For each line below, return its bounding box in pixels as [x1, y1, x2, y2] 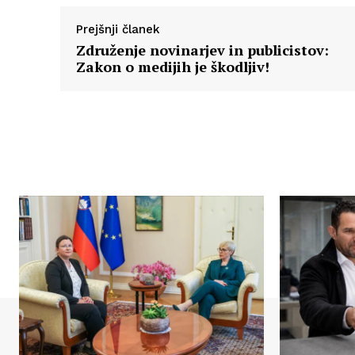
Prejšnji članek [76, 21, 160, 36]
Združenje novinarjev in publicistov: [76, 40, 329, 59]
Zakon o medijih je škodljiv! [76, 56, 269, 76]
